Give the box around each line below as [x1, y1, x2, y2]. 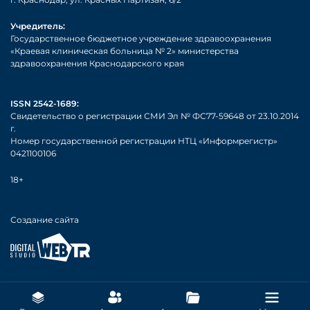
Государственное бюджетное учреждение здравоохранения [10, 33, 271, 44]
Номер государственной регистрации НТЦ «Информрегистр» [10, 136, 277, 147]
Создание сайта [10, 215, 79, 226]
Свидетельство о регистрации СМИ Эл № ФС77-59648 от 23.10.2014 [10, 111, 299, 122]
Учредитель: [10, 21, 65, 32]
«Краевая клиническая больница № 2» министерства [10, 46, 239, 57]
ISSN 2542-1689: [10, 98, 79, 109]
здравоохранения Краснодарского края [10, 58, 184, 69]
